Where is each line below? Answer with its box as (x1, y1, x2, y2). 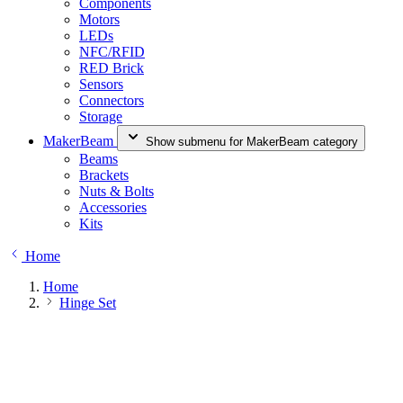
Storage (79, 109, 122, 124)
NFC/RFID (79, 44, 145, 59)
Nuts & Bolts (79, 184, 154, 199)
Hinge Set (59, 295, 116, 310)
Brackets (79, 167, 129, 183)
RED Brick (79, 60, 144, 76)
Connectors (79, 93, 144, 108)
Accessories (79, 200, 147, 215)
